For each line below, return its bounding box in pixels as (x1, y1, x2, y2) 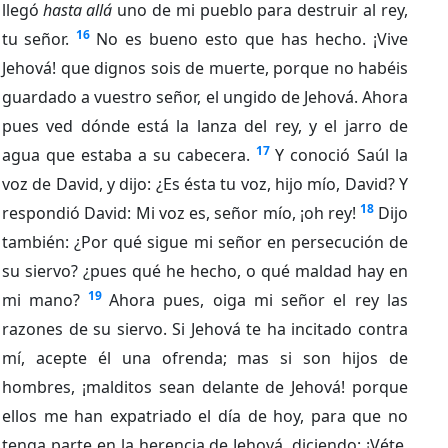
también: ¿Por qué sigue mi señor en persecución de (2, 230, 408, 253)
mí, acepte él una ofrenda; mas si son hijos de (2, 346, 408, 369)
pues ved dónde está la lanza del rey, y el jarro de (2, 114, 408, 137)
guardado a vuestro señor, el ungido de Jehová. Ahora (2, 85, 408, 108)
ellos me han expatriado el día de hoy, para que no (2, 404, 408, 427)
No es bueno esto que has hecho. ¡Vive (96, 27, 408, 50)
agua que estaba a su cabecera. (2, 143, 250, 166)
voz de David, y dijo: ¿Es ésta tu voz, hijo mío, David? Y (2, 172, 408, 195)
